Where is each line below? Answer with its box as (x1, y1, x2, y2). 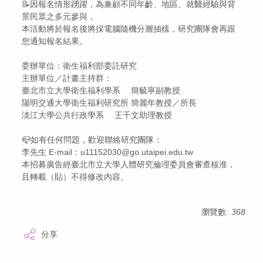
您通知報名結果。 (22, 36, 87, 46)
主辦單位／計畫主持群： (22, 73, 112, 83)
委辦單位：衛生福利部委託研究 (22, 61, 137, 71)
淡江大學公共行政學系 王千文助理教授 (22, 110, 172, 120)
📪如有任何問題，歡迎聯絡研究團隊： (22, 135, 162, 145)
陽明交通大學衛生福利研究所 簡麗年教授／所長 (22, 98, 197, 108)
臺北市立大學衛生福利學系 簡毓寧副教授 (22, 86, 180, 96)
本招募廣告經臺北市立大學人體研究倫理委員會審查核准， (22, 160, 235, 170)
